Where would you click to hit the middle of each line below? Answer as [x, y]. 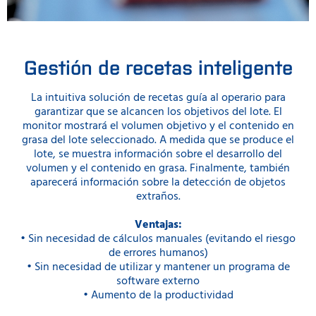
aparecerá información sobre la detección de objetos [158, 182]
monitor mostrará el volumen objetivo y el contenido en [158, 126]
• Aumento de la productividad [158, 295]
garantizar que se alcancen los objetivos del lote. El [158, 112]
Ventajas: [158, 225]
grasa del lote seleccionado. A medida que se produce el [158, 140]
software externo [158, 281]
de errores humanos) [158, 253]
